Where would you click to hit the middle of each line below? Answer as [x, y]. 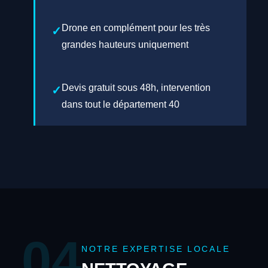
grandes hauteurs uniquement [125, 45]
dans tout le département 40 [120, 104]
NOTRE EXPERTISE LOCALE [156, 249]
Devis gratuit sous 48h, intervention [136, 87]
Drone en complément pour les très [135, 28]
